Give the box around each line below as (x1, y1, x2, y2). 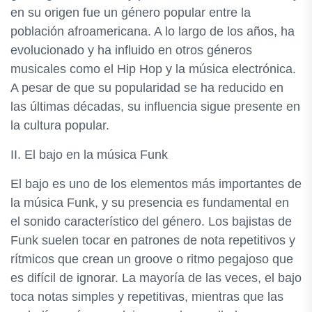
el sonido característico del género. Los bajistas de (10, 214, 292, 228)
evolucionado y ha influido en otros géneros (10, 43, 252, 57)
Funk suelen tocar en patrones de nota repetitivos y (10, 233, 295, 247)
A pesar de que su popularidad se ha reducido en (10, 81, 283, 95)
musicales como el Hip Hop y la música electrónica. (10, 62, 296, 76)
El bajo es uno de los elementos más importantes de (10, 177, 302, 191)
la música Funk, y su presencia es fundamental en (10, 196, 289, 210)
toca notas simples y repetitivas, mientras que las (10, 290, 283, 304)
